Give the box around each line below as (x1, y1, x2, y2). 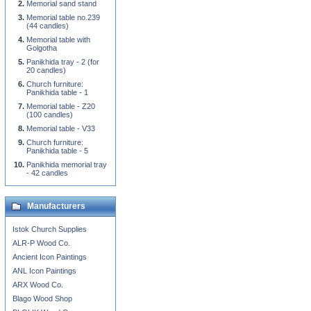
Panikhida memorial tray (26, 160, 107, 169)
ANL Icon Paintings (12, 267, 76, 275)
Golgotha (26, 44, 57, 52)
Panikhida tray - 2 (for (26, 58, 99, 66)
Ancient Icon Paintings (12, 253, 87, 261)
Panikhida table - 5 (26, 146, 88, 155)
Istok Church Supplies (12, 225, 87, 233)
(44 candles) (26, 22, 69, 30)
